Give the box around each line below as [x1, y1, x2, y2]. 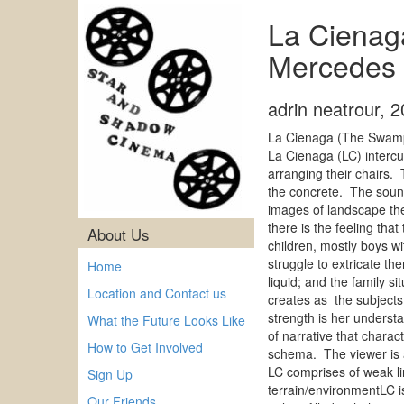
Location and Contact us [87, 284, 226, 302]
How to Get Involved [87, 338, 203, 356]
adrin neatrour [268, 96, 380, 122]
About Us [87, 224, 149, 245]
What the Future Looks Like [87, 311, 245, 329]
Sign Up [87, 365, 133, 383]
